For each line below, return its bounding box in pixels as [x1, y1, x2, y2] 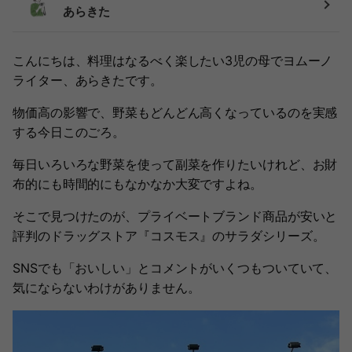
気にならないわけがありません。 [13, 280, 200, 295]
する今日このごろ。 [13, 124, 126, 140]
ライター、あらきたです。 [13, 72, 163, 88]
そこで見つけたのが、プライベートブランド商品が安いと [13, 208, 338, 224]
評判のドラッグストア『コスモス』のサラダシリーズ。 [13, 228, 325, 244]
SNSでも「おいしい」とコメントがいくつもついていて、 [13, 260, 338, 276]
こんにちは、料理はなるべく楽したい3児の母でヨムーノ [13, 53, 333, 68]
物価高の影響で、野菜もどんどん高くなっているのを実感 [13, 104, 338, 120]
